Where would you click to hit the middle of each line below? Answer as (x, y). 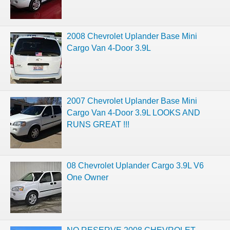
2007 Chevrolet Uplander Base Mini (132, 101)
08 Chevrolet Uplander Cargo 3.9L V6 (135, 165)
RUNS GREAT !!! (98, 124)
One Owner (88, 177)
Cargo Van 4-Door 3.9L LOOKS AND (133, 112)
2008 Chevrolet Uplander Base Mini (132, 36)
